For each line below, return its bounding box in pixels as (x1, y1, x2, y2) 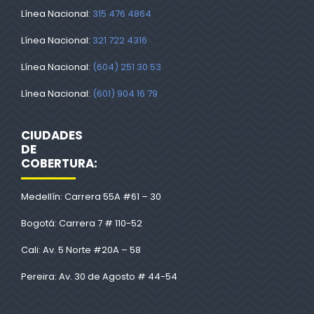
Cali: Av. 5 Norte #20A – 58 (21, 243, 141, 257)
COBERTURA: (21, 155, 97, 172)
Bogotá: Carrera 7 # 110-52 (21, 217, 142, 231)
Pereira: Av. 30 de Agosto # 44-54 (21, 270, 177, 284)
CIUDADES (21, 127, 83, 144)
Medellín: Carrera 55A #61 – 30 (21, 190, 161, 204)
